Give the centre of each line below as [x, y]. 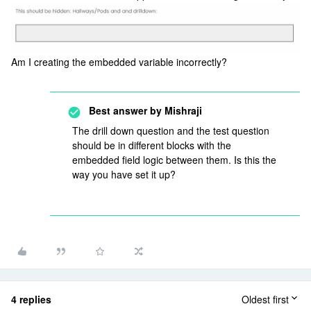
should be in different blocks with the [152, 145]
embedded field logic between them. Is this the [174, 160]
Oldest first [265, 300]
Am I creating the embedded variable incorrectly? [119, 62]
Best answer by [125, 111]
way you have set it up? [124, 175]
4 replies [31, 300]
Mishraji [182, 111]
